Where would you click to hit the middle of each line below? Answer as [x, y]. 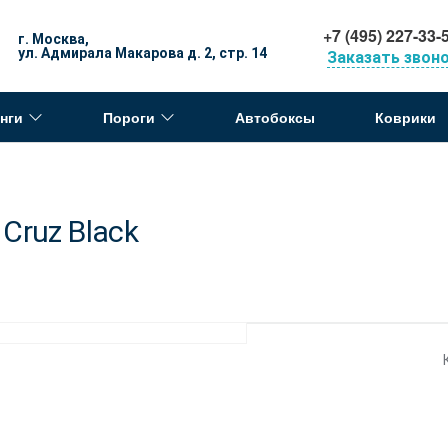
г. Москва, [53, 39]
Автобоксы [275, 117]
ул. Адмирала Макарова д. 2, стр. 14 [142, 53]
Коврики [405, 117]
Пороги [129, 117]
